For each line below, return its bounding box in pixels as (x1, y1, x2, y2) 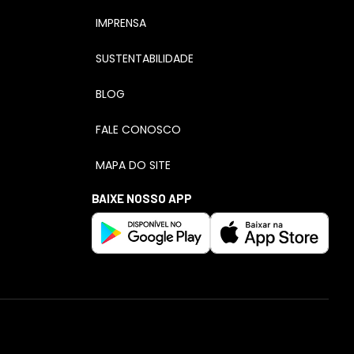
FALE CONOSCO (96, 122, 181, 137)
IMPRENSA (96, 15, 146, 31)
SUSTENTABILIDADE (96, 51, 194, 66)
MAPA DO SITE (96, 157, 171, 173)
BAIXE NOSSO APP (92, 191, 192, 205)
